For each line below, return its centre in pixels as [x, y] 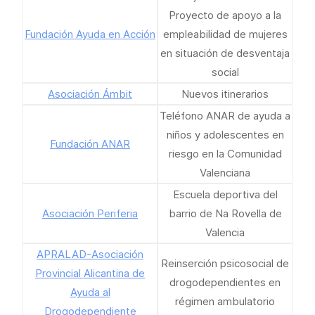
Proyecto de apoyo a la [225, 15]
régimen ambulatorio [225, 301]
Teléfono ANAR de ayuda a [225, 116]
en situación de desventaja [225, 53]
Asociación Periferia [90, 213]
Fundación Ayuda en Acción [90, 34]
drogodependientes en [225, 282]
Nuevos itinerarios [225, 94]
